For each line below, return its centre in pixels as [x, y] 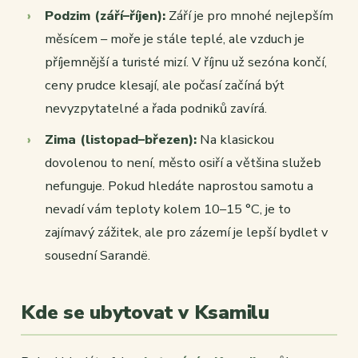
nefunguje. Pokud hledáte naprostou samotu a [179, 186]
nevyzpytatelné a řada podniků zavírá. [156, 109]
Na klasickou [235, 140]
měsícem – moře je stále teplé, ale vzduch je [175, 39]
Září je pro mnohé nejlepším [249, 16]
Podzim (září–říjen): [105, 16]
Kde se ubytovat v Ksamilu [145, 313]
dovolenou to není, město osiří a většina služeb [183, 163]
